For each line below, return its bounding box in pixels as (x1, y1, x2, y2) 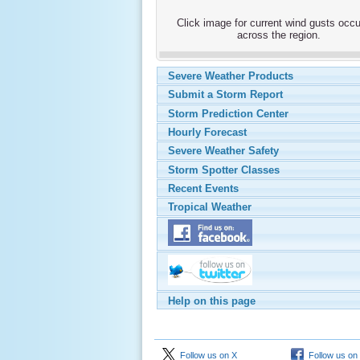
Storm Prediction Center (168, 107, 289, 120)
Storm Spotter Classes (168, 163, 280, 176)
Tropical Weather (168, 200, 252, 213)
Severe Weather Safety (168, 144, 280, 157)
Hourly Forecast (168, 125, 247, 138)
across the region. (237, 28, 321, 41)
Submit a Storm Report (168, 88, 284, 100)
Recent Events (168, 182, 239, 194)
